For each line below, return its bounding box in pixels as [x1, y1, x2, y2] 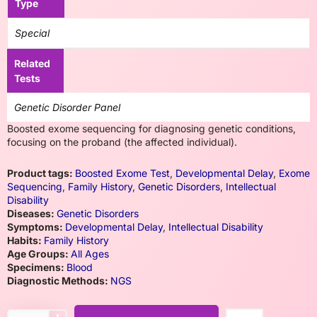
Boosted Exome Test [75, 167, 170, 179]
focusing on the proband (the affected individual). [7, 136, 237, 148]
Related [14, 57, 50, 69]
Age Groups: [7, 248, 71, 260]
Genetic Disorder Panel [14, 101, 120, 113]
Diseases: [7, 207, 57, 219]
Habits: [7, 234, 44, 246]
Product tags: [7, 167, 75, 179]
